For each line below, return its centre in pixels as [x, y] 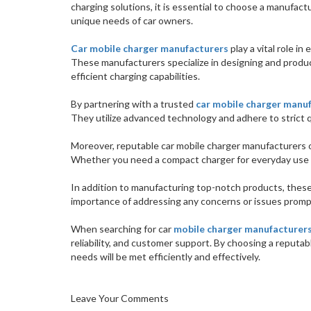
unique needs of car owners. [132, 21]
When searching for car [122, 229]
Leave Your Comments [120, 299]
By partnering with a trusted [133, 104]
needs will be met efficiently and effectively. [166, 257]
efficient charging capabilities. [135, 76]
